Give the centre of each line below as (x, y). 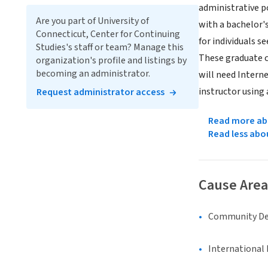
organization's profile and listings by (111, 60)
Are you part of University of (92, 21)
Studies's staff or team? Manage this (110, 47)
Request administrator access (100, 92)
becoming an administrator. (93, 74)
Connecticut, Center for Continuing (108, 34)
